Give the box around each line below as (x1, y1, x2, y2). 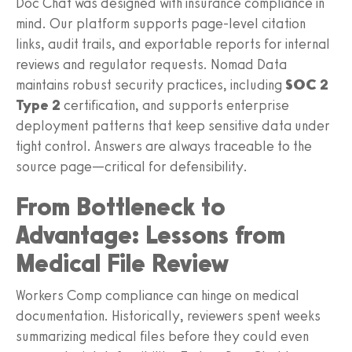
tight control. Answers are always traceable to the (16, 137, 312, 155)
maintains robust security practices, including (16, 75, 285, 93)
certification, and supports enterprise (60, 96, 289, 114)
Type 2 (16, 96, 60, 114)
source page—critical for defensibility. (16, 157, 247, 175)
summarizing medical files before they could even (16, 327, 309, 345)
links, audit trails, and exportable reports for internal (16, 35, 330, 53)
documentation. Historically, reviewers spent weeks (16, 306, 321, 324)
